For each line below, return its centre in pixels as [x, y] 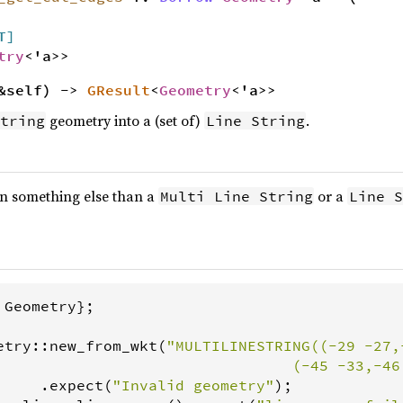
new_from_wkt [103, 345]
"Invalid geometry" [193, 385]
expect [76, 385]
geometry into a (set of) [125, 120]
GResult [119, 90]
